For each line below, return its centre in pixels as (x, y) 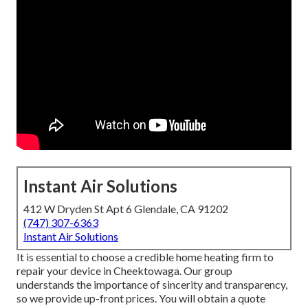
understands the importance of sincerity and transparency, (152, 285)
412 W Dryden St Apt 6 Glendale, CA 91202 (126, 209)
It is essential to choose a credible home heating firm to (145, 257)
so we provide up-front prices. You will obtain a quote (141, 298)
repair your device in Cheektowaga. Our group (124, 271)
